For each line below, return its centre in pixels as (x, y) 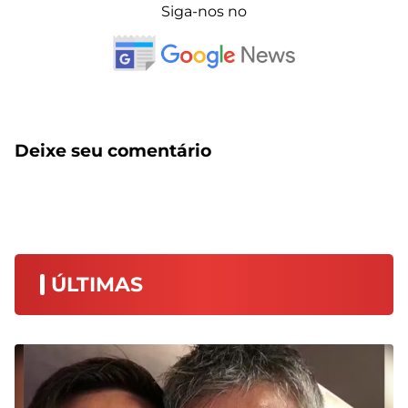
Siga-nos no (204, 12)
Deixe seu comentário (113, 151)
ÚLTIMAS (97, 285)
